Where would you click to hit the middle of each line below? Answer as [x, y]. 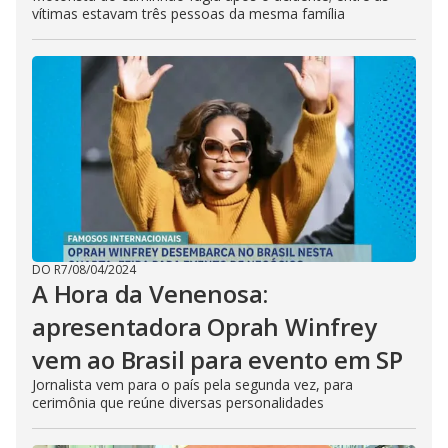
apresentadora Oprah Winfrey [204, 326]
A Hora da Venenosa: [150, 293]
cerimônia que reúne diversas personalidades [178, 402]
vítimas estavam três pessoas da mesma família [188, 13]
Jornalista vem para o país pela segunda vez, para [192, 384]
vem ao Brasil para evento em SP [217, 359]
